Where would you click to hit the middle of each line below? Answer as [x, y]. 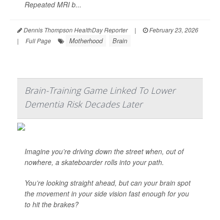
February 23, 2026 [173, 30]
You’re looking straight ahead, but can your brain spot [108, 183]
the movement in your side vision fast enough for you [107, 193]
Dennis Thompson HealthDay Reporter [75, 30]
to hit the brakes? [52, 204]
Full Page [38, 41]
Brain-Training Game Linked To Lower [100, 90]
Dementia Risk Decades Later [83, 104]
